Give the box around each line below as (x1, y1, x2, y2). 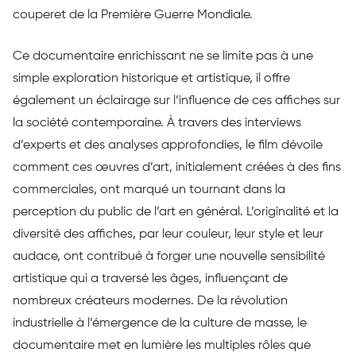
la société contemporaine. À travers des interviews (13, 116, 301, 130)
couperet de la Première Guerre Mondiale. (13, 8, 253, 21)
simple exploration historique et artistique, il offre (13, 72, 290, 85)
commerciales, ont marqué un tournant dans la (13, 183, 285, 196)
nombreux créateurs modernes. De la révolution (13, 294, 288, 308)
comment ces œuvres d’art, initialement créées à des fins (13, 161, 341, 174)
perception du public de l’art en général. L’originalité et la (13, 205, 339, 219)
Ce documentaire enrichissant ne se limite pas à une (13, 49, 313, 63)
